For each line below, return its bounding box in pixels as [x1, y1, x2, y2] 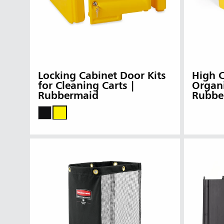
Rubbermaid [38, 90, 98, 101]
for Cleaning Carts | [38, 80, 135, 91]
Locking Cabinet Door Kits [38, 70, 165, 81]
